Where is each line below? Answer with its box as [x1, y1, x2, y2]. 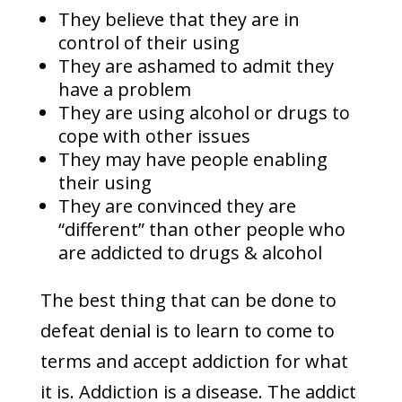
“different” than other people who [57, 217, 345, 241]
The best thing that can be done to [39, 288, 336, 312]
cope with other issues [57, 124, 250, 148]
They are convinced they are [57, 194, 296, 218]
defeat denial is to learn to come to [39, 319, 335, 343]
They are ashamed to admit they [57, 54, 334, 78]
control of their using [57, 31, 240, 55]
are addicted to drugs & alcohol [57, 240, 322, 265]
